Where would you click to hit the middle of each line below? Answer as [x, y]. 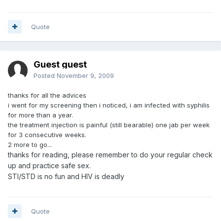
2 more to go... [30, 144]
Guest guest [60, 64]
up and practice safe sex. [49, 165]
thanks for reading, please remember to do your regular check [110, 154]
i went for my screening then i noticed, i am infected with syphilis [109, 105]
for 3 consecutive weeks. [47, 134]
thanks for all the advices [47, 95]
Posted [45, 75]
